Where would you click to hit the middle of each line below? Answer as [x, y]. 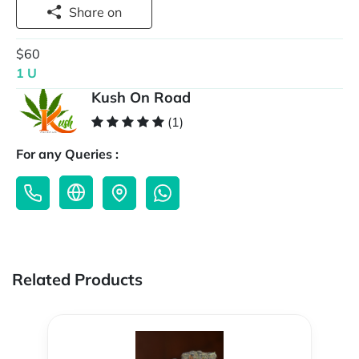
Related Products [77, 280]
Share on [115, 12]
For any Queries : [67, 154]
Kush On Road [141, 98]
